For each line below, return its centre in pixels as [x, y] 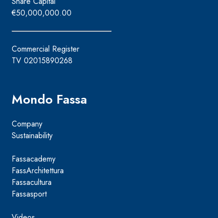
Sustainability [32, 136]
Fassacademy [34, 159]
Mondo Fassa [49, 100]
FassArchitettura [38, 171]
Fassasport [29, 194]
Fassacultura [32, 182]
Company [27, 124]
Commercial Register [45, 49]
